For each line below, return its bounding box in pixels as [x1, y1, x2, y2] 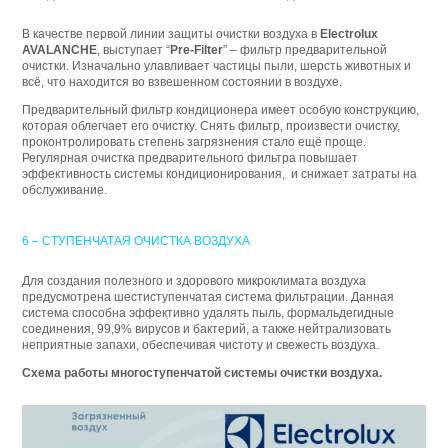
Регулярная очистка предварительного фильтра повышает [22, 151, 359, 166]
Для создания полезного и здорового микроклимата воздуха [22, 273, 367, 288]
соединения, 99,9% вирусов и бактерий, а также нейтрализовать [22, 321, 392, 336]
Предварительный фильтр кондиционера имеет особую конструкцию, [22, 103, 420, 118]
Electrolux [320, 27, 379, 42]
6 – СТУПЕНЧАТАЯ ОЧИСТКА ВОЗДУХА [22, 234, 251, 249]
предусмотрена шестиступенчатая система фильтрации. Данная [22, 289, 395, 304]
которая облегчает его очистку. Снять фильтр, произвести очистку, [22, 119, 401, 134]
